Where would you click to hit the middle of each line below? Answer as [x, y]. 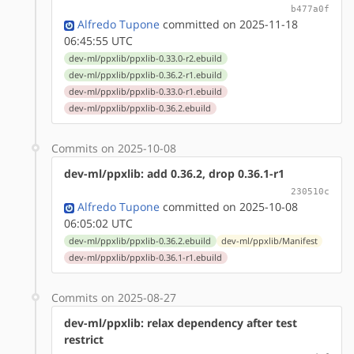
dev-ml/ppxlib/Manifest [269, 241]
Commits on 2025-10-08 [114, 148]
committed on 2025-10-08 [229, 206]
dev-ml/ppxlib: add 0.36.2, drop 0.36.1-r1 [174, 173]
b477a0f [310, 8]
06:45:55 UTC [98, 40]
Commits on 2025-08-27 [114, 297]
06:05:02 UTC [98, 223]
